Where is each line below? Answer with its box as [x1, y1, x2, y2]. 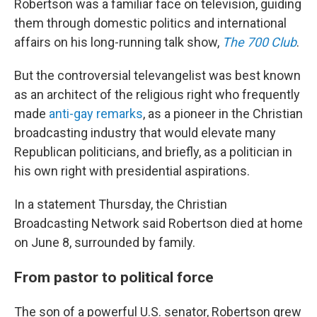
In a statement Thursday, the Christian [14, 197, 227, 212]
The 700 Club [222, 35, 296, 50]
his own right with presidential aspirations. [14, 163, 250, 179]
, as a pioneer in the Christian [143, 106, 303, 122]
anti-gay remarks [49, 106, 143, 122]
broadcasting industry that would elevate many [14, 125, 276, 141]
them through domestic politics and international [14, 16, 287, 31]
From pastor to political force [14, 268, 214, 287]
